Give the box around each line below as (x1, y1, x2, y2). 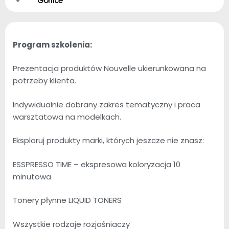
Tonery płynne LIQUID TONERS (13, 195, 122, 206)
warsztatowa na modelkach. (13, 111, 121, 122)
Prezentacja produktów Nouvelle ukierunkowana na (13, 63, 206, 74)
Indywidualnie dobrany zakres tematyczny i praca (13, 99, 200, 110)
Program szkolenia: (13, 39, 92, 50)
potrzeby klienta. (13, 75, 76, 86)
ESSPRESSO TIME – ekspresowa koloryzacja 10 (13, 158, 180, 170)
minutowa (13, 171, 51, 182)
